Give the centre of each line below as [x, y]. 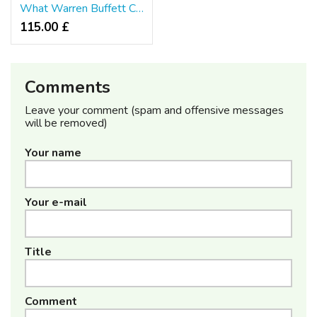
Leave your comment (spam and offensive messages [154, 110]
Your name [53, 152]
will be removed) [66, 123]
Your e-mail [56, 202]
